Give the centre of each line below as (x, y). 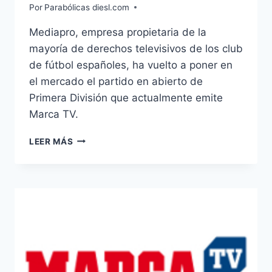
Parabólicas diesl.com (87, 7)
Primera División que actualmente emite (126, 97)
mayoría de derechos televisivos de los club (136, 48)
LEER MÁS (51, 141)
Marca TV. (54, 114)
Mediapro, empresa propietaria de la (118, 32)
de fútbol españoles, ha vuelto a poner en (131, 65)
